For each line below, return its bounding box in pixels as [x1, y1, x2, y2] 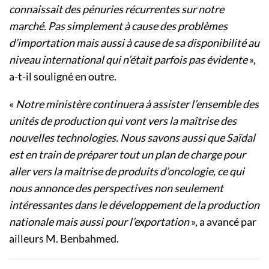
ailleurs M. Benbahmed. [9, 231, 119, 245]
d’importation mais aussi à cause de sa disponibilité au [9, 35, 259, 49]
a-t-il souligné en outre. [9, 69, 116, 83]
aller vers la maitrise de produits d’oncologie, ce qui [9, 164, 244, 178]
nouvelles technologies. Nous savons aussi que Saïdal [9, 130, 255, 144]
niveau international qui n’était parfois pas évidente [9, 52, 247, 66]
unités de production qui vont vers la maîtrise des [9, 113, 237, 127]
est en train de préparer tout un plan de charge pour [9, 147, 246, 161]
